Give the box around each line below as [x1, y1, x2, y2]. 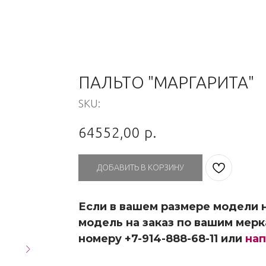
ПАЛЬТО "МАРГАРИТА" [78, 73, 254, 91]
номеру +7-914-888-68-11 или [78, 232, 245, 245]
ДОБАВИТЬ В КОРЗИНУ [97, 162, 184, 172]
